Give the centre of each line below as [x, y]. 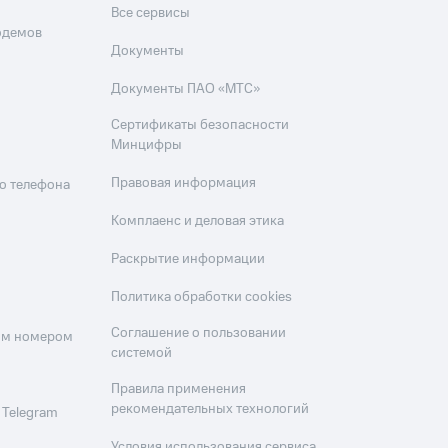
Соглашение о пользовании [199, 333]
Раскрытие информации [188, 259]
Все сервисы [151, 13]
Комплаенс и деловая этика [198, 221]
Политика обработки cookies [202, 297]
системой [142, 353]
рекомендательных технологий [210, 409]
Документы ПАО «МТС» [186, 89]
